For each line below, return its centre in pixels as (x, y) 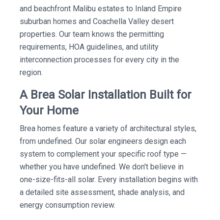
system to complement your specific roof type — (103, 154)
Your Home (49, 110)
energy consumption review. (68, 205)
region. (31, 72)
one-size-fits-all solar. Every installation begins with (109, 179)
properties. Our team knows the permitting (92, 34)
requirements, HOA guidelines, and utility (89, 47)
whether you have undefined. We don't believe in (102, 167)
